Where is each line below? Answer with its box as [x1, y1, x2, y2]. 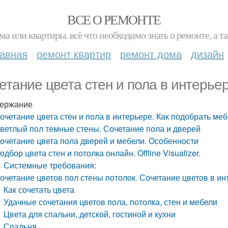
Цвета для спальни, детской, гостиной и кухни [4, 208, 176, 220]
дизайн [191, 46, 224, 61]
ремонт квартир [37, 46, 111, 61]
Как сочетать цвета [4, 184, 75, 195]
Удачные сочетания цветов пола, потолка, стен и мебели [4, 196, 218, 208]
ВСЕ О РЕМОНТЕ [67, 11, 161, 28]
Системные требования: [4, 159, 97, 171]
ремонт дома [120, 46, 182, 61]
